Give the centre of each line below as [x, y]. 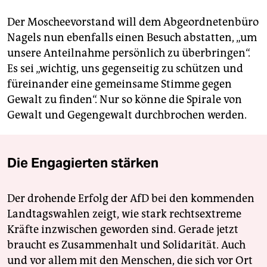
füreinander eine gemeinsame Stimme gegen [119, 84]
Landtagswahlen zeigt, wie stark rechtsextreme [124, 214]
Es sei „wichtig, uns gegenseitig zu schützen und [125, 68]
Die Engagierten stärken [83, 162]
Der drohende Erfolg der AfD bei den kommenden [131, 198]
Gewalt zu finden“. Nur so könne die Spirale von [125, 99]
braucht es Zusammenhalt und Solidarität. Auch [126, 245]
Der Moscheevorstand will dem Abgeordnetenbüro [133, 22]
